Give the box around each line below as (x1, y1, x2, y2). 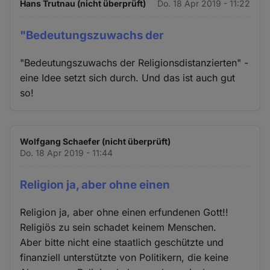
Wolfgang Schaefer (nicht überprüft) (20, 136, 171, 146)
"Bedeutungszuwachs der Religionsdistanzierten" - (20, 56, 249, 69)
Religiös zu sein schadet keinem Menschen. (20, 221, 217, 233)
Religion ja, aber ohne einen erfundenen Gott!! (20, 206, 229, 218)
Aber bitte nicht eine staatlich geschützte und (20, 236, 224, 248)
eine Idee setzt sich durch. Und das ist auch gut (20, 71, 236, 84)
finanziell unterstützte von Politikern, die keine (20, 251, 229, 263)
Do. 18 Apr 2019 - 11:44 (20, 147, 113, 158)
